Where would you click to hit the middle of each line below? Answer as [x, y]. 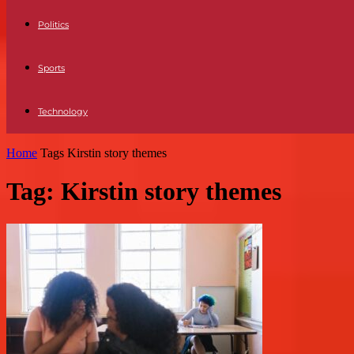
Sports [51, 68]
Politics [53, 24]
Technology [63, 111]
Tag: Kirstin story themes [144, 192]
